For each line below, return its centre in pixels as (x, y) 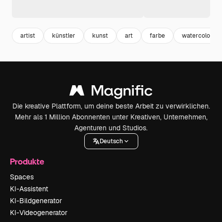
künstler (64, 35)
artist (28, 35)
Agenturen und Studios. (111, 128)
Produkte (27, 161)
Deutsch (111, 141)
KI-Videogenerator (39, 213)
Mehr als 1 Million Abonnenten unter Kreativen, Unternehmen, (111, 117)
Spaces (22, 177)
